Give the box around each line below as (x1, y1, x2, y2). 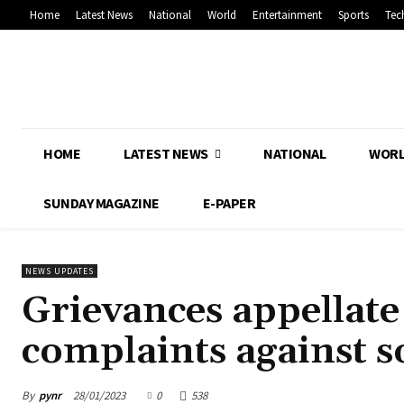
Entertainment (252, 7, 322, 23)
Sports (338, 7, 369, 23)
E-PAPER (202, 194, 255, 213)
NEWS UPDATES (25, 265, 94, 278)
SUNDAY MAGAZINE (43, 194, 160, 213)
